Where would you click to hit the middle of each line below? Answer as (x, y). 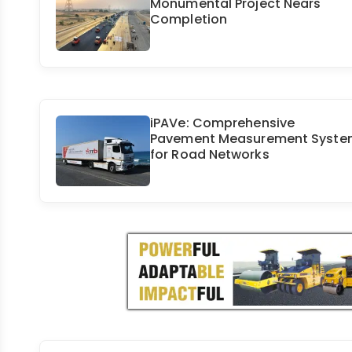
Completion (189, 19)
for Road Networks (210, 154)
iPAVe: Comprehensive (223, 123)
